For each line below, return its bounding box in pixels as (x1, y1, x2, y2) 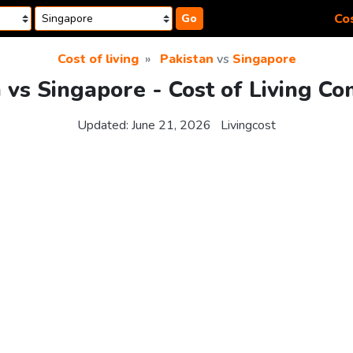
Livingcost (221, 117, 276, 135)
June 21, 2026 (132, 117, 211, 135)
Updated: (77, 117, 132, 135)
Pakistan (159, 50, 214, 68)
